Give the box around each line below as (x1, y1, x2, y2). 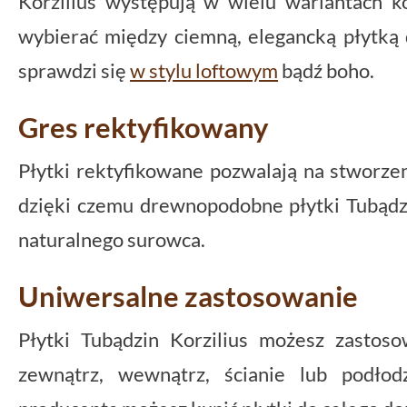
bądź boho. (278, 57, 374, 83)
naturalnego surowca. (18, 226, 205, 252)
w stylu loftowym (130, 57, 278, 83)
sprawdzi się (18, 57, 130, 83)
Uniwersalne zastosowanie (18, 278, 358, 313)
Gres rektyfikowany (18, 109, 269, 144)
